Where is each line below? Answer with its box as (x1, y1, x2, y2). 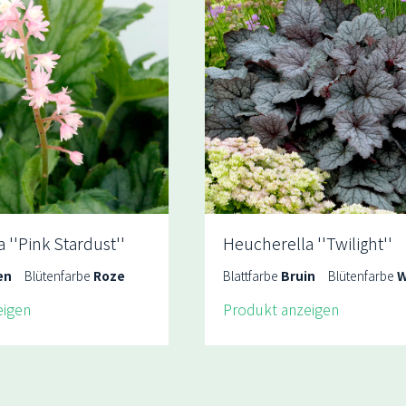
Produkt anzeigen (222, 298, 339, 321)
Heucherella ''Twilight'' (222, 231, 392, 256)
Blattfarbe (222, 266, 281, 285)
